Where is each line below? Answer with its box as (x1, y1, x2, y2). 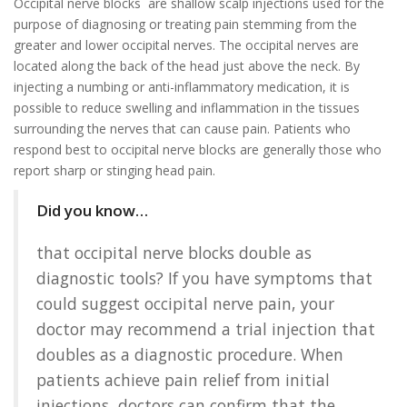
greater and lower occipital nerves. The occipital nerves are (14, 35, 359, 54)
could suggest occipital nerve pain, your (36, 292, 334, 314)
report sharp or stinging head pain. (14, 161, 215, 179)
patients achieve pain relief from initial (36, 368, 330, 391)
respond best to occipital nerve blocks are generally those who (14, 140, 382, 158)
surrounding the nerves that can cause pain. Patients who (14, 119, 351, 137)
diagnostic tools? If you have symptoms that (36, 266, 372, 289)
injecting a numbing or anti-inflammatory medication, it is (14, 77, 350, 95)
